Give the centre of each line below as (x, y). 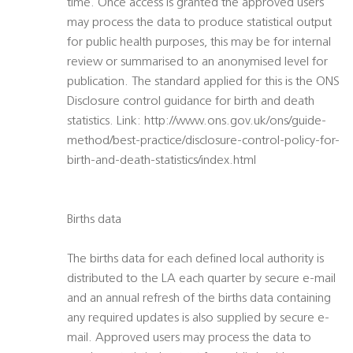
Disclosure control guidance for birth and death (191, 102)
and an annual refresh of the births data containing (199, 299)
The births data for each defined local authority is (195, 260)
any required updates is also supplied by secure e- (198, 319)
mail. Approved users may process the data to (189, 338)
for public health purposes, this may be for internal (199, 43)
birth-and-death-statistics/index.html (162, 161)
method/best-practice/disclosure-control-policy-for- (203, 141)
